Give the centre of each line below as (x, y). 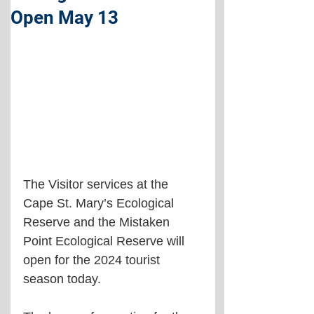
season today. (62, 279)
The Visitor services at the (97, 185)
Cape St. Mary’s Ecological (100, 204)
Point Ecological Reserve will (105, 241)
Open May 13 (64, 18)
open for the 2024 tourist (93, 260)
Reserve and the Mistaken (98, 223)
